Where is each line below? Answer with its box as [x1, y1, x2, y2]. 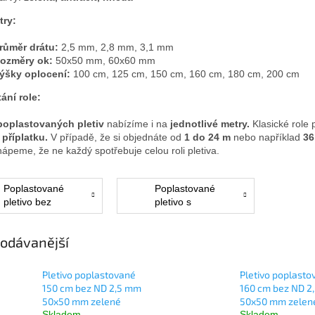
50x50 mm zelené [42, 295, 121, 308]
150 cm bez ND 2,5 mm [42, 282, 141, 295]
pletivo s [155, 196, 192, 208]
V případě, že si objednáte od [48, 131, 184, 143]
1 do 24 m [184, 131, 231, 143]
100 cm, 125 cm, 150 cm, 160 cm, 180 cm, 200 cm [70, 67, 300, 79]
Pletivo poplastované [42, 269, 136, 281]
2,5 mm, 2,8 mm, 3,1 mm [58, 41, 174, 53]
